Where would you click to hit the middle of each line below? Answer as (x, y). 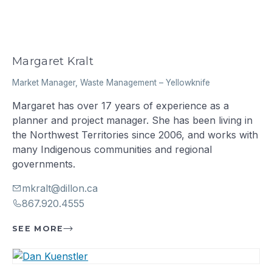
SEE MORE (38, 228)
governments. (44, 164)
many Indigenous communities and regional (112, 149)
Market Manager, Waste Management (85, 82)
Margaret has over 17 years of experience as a (121, 105)
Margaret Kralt (53, 62)
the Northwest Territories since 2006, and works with (135, 134)
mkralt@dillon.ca (60, 188)
